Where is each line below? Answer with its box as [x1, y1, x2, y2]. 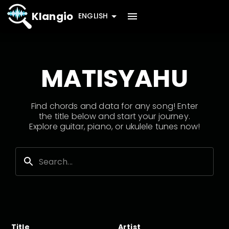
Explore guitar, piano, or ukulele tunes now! [29, 121, 200, 132]
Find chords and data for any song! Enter [31, 100, 198, 112]
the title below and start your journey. [39, 110, 190, 122]
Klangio [32, 9, 74, 24]
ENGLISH [78, 11, 108, 21]
